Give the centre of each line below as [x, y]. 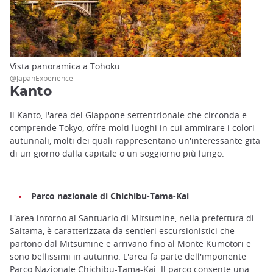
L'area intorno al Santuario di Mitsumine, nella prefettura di [132, 218]
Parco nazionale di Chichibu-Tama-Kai [110, 196]
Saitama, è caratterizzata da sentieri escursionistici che [122, 230]
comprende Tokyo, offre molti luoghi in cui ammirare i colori [132, 128]
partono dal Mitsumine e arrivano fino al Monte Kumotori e [130, 243]
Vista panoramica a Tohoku [65, 66]
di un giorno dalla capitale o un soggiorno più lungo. [117, 154]
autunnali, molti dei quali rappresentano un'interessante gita [135, 141]
